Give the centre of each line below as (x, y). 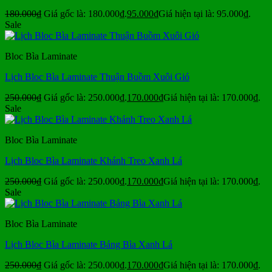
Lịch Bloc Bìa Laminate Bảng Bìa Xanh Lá (89, 245)
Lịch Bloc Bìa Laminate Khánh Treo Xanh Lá (93, 161)
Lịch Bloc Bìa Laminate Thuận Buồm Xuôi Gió (97, 77)
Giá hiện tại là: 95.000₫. (205, 14)
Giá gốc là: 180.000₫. (85, 14)
